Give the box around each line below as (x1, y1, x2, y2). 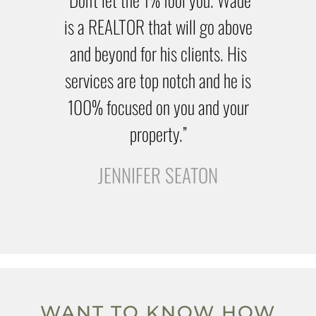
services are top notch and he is (65, 66, 251, 94)
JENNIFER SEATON (98, 161, 218, 190)
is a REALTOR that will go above (63, 13, 253, 40)
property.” (129, 120, 187, 147)
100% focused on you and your (67, 93, 249, 121)
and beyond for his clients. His (69, 39, 247, 67)
